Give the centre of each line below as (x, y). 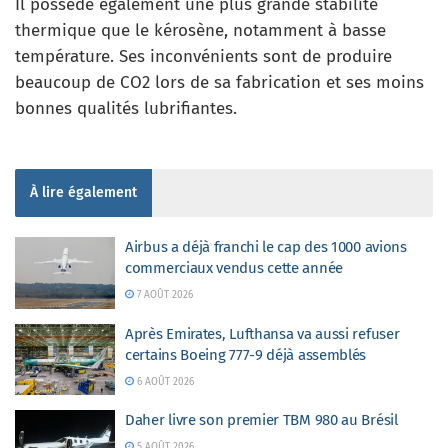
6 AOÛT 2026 (163, 381)
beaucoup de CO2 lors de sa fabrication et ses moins (219, 82)
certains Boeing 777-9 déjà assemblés (246, 354)
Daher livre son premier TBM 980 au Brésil (261, 420)
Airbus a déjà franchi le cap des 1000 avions (266, 247)
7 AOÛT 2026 (163, 295)
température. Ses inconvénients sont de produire (203, 56)
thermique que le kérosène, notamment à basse (200, 30)
